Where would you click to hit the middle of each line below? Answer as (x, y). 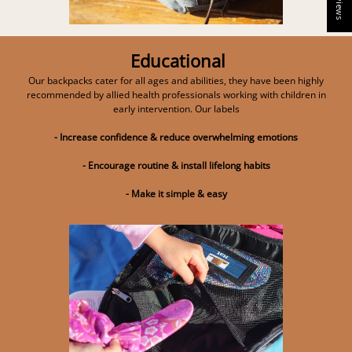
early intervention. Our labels (176, 108)
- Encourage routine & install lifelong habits (176, 165)
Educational (180, 60)
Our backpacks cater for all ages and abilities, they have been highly (176, 80)
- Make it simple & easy (176, 193)
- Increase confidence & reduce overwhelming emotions (176, 137)
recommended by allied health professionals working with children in (176, 94)
